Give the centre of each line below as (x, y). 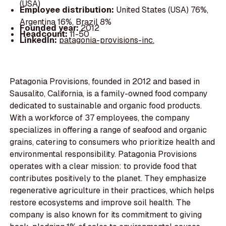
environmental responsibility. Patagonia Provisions (103, 154)
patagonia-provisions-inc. (106, 40)
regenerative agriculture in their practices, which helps (112, 191)
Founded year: (50, 28)
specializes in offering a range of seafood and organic (108, 130)
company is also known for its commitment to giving (106, 215)
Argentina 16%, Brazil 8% (65, 22)
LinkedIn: (39, 40)
